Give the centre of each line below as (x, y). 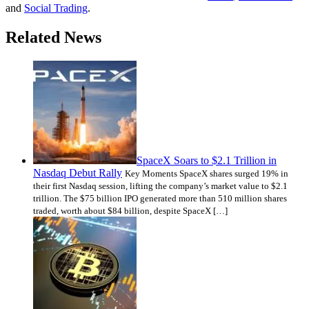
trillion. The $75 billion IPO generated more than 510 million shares (160, 199)
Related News (53, 38)
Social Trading (56, 8)
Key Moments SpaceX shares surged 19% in (207, 174)
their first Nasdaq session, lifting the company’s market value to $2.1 (160, 186)
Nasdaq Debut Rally (78, 173)
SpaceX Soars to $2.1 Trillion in (207, 161)
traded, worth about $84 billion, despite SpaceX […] (130, 211)
